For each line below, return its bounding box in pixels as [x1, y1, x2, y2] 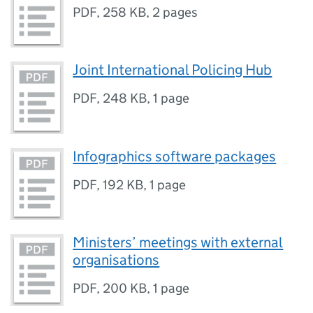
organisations [73, 250, 160, 269]
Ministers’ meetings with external [73, 233, 284, 252]
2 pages [152, 3, 198, 20]
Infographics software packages [73, 147, 277, 166]
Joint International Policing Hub [73, 61, 272, 80]
